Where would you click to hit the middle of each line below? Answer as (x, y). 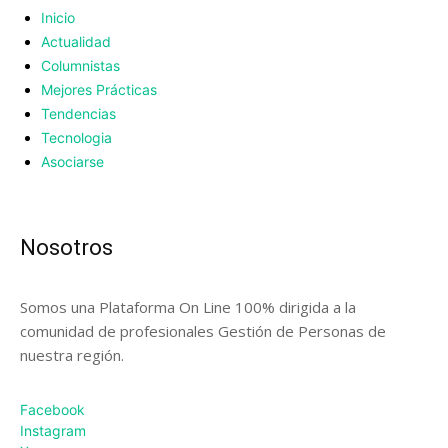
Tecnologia (76, 138)
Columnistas (80, 66)
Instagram (53, 431)
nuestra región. (72, 355)
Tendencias (78, 114)
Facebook (52, 410)
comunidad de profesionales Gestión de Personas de (203, 331)
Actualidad (76, 42)
